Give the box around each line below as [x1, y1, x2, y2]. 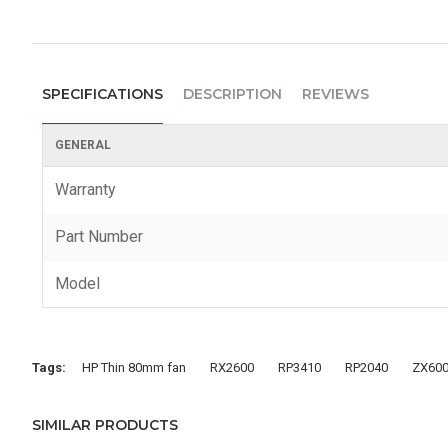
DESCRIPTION [183, 84, 282, 103]
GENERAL [55, 137, 111, 152]
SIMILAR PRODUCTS [32, 416, 178, 434]
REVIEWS [302, 84, 369, 103]
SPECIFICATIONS [42, 84, 163, 103]
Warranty [55, 179, 116, 199]
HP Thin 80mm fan [82, 359, 186, 375]
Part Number [55, 226, 143, 246]
